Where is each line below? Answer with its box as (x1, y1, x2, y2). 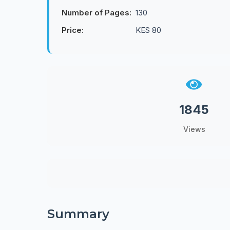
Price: (62, 25, 84, 35)
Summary (47, 206, 109, 221)
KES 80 (136, 25, 161, 35)
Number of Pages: (62, 8, 131, 17)
